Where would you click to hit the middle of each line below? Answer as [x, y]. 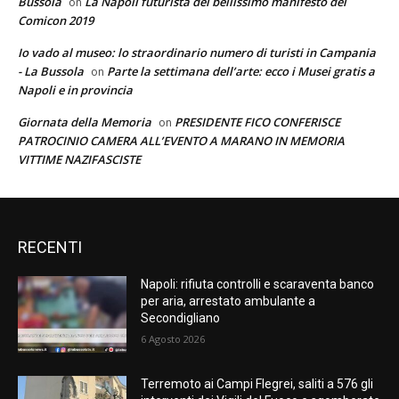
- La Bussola [51, 72]
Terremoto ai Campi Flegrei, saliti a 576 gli [257, 383]
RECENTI [50, 248]
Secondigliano [181, 318]
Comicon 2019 [56, 21]
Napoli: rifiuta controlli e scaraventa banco [258, 285]
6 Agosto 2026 [173, 339]
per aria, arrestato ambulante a [228, 301]
